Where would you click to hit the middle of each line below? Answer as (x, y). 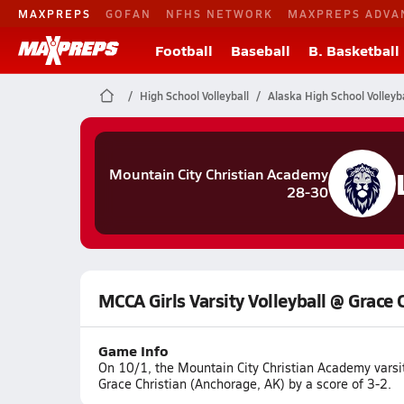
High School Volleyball (194, 96)
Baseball (261, 50)
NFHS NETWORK (220, 13)
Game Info (133, 350)
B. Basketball (354, 50)
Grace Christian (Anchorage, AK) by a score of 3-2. (244, 384)
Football (184, 50)
